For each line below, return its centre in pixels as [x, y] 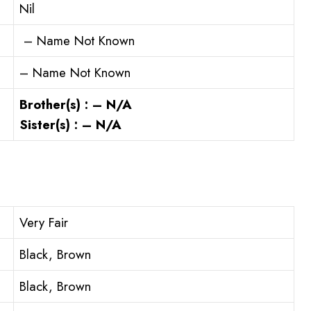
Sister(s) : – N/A [70, 125]
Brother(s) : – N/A [76, 105]
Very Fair [44, 223]
